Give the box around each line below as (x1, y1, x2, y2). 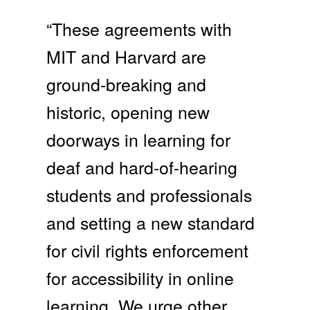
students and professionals (46, 181, 253, 207)
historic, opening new (46, 98, 210, 124)
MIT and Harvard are (46, 43, 207, 69)
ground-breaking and (46, 71, 207, 96)
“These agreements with (46, 15, 232, 41)
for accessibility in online (46, 264, 235, 290)
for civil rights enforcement (46, 237, 249, 262)
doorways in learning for (46, 126, 231, 152)
